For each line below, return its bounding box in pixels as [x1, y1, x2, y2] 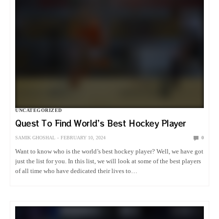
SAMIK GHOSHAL [15, 135, 55, 141]
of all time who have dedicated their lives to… [15, 167, 138, 175]
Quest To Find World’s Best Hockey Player [15, 117, 186, 130]
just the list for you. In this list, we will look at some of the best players [15, 157, 201, 165]
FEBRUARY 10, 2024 [61, 135, 106, 141]
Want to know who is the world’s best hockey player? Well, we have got [15, 148, 204, 155]
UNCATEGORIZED [15, 108, 62, 113]
